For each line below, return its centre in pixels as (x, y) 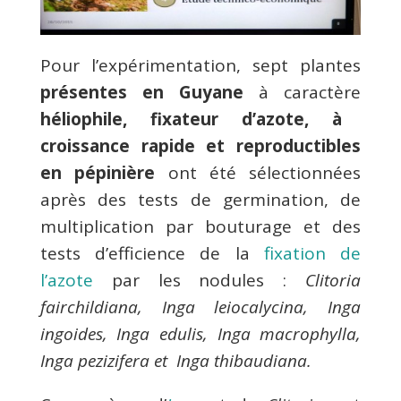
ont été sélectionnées (258, 172)
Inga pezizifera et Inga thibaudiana (173, 360)
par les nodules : (199, 280)
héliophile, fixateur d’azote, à (191, 119)
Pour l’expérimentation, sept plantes (200, 65)
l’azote (66, 280)
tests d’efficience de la (152, 253)
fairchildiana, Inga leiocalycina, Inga (200, 307)
